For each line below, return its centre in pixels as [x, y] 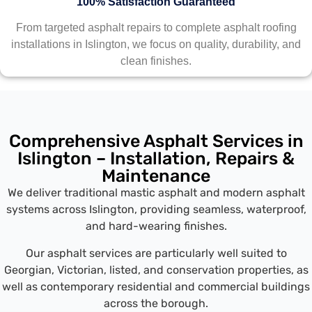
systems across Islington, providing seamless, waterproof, [156, 210]
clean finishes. [156, 61]
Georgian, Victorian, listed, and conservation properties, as [156, 270]
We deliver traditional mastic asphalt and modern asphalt [156, 193]
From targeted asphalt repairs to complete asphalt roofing [156, 28]
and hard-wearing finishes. [156, 226]
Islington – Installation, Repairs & [156, 159]
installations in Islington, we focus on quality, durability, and [156, 45]
